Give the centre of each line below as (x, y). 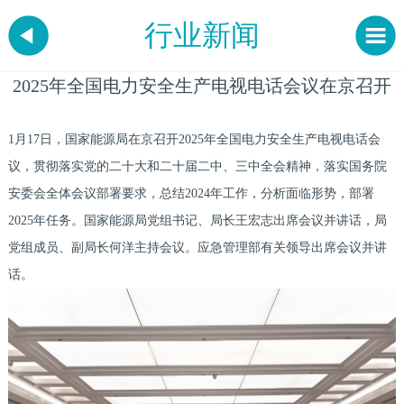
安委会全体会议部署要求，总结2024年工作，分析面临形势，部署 (191, 194)
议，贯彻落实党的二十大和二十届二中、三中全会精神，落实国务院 (197, 167)
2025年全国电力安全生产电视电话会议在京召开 (202, 86)
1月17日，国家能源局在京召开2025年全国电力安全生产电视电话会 (194, 140)
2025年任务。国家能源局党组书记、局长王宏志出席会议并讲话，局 (197, 221)
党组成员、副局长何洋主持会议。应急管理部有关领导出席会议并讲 (197, 248)
